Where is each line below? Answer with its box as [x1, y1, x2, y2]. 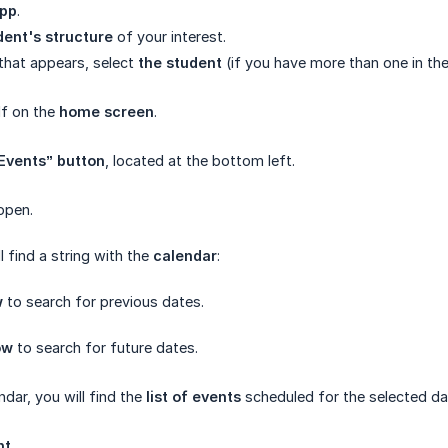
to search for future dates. [13, 339, 198, 356]
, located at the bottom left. [105, 152, 295, 169]
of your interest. [113, 28, 226, 45]
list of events [146, 388, 241, 405]
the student [138, 54, 222, 71]
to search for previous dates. [3, 293, 204, 310]
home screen [59, 103, 154, 120]
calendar [153, 247, 217, 264]
